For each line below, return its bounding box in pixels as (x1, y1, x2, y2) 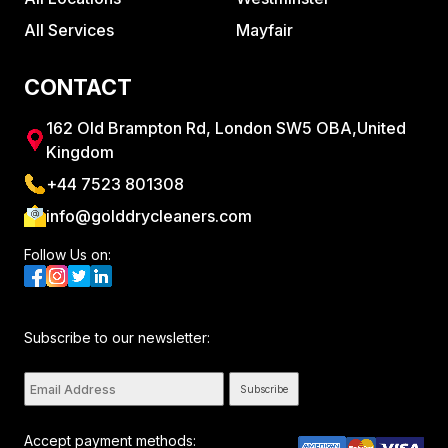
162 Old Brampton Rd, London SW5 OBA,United (46, 118, 406, 139)
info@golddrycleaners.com (46, 206, 252, 227)
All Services (24, 20, 114, 41)
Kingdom (46, 142, 114, 163)
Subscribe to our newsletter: (24, 329, 210, 347)
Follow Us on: (24, 246, 111, 264)
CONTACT (24, 74, 132, 101)
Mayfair (236, 20, 293, 41)
